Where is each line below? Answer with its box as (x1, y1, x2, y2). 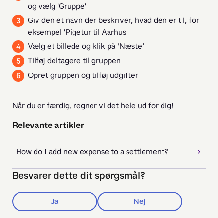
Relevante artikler (12, 119, 84, 131)
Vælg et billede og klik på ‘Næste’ (28, 41, 144, 51)
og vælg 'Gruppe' (28, 1, 86, 11)
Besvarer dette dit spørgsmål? (12, 169, 145, 182)
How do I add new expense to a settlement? (16, 146, 168, 157)
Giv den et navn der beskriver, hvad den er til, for (28, 15, 199, 25)
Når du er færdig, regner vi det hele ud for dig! (12, 100, 174, 110)
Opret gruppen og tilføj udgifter (28, 70, 138, 80)
